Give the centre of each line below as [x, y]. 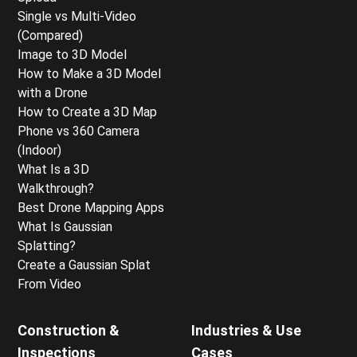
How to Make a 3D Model [89, 73]
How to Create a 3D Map [87, 112]
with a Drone [53, 92]
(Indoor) [39, 150]
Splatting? [47, 245]
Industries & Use [246, 330]
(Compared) [50, 35]
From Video [49, 284]
